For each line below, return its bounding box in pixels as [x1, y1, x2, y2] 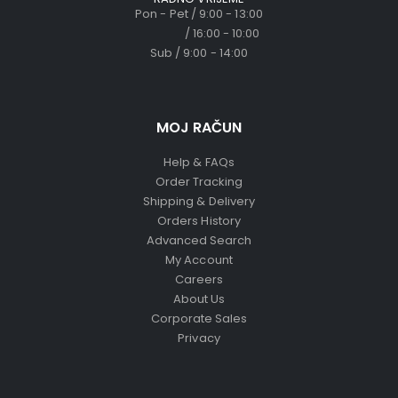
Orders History [157, 212, 241, 230]
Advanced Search [146, 232, 252, 250]
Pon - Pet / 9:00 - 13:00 [135, 5, 263, 23]
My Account [165, 251, 233, 269]
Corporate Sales [150, 310, 248, 328]
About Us [172, 291, 226, 308]
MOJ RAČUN [156, 117, 242, 139]
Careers [174, 271, 224, 289]
